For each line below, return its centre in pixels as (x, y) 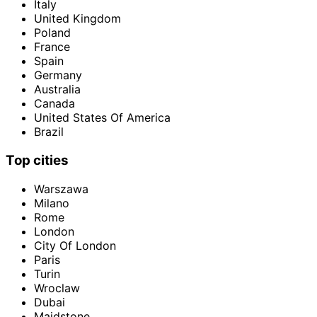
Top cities (37, 160)
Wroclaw (57, 288)
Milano (52, 203)
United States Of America (102, 118)
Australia (57, 90)
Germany (58, 75)
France (52, 47)
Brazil (49, 132)
